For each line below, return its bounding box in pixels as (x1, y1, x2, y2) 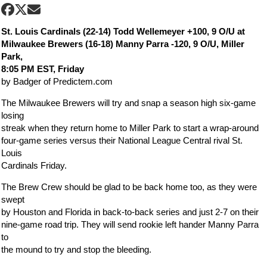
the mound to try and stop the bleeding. (1, 244, 152, 254)
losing (1, 110, 24, 120)
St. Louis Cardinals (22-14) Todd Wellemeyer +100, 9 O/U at (1, 26, 246, 36)
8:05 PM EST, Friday (1, 64, 85, 74)
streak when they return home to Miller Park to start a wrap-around (1, 123, 259, 133)
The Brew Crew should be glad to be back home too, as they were (1, 182, 257, 192)
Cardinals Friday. (1, 160, 67, 170)
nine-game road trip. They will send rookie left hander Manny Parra (1, 219, 259, 229)
